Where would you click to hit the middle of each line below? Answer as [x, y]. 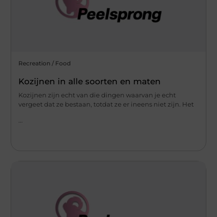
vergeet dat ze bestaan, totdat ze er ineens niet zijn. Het [106, 104]
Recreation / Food [45, 63]
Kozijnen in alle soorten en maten [90, 81]
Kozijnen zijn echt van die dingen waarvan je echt [97, 95]
